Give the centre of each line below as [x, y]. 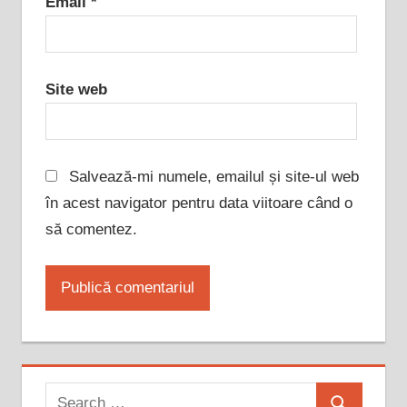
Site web [76, 89]
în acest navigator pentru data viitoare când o [199, 203]
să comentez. [91, 229]
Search [68, 395]
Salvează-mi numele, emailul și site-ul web [214, 176]
